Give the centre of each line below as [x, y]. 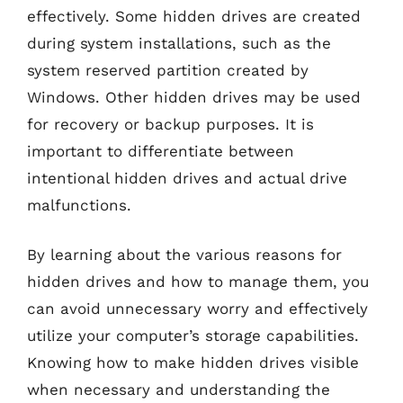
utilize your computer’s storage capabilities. [193, 336]
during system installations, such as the [179, 43]
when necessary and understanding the [179, 390]
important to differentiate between [161, 151]
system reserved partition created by [168, 70]
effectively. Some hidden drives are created [194, 16]
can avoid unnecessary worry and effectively [197, 309]
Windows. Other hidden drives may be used [194, 97]
